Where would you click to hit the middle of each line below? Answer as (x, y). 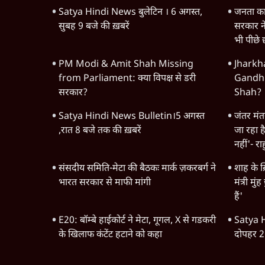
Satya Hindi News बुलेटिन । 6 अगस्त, (130, 13)
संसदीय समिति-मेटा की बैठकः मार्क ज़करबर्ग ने (137, 169)
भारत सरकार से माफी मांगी (105, 183)
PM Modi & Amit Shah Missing (126, 65)
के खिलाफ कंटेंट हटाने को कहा (110, 235)
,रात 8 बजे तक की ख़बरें (100, 131)
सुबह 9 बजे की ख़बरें (95, 27)
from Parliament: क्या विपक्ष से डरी (127, 79)
